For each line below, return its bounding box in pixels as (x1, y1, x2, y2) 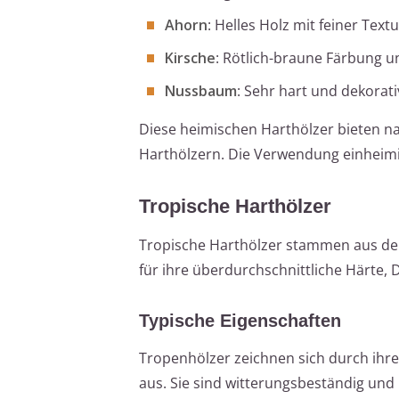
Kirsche (165, 47, 216, 68)
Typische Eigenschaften (139, 310, 341, 330)
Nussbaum (165, 80, 237, 101)
